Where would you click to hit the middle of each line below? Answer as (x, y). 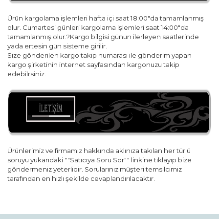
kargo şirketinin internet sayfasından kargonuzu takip (93, 65)
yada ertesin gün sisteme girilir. (57, 46)
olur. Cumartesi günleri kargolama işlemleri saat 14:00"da (98, 27)
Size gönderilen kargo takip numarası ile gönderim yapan (99, 55)
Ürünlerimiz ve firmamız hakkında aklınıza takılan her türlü (99, 151)
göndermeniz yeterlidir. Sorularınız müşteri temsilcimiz (95, 169)
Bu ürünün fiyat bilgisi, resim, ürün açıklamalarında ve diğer (106, 203)
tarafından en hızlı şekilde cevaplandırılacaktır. (81, 178)
